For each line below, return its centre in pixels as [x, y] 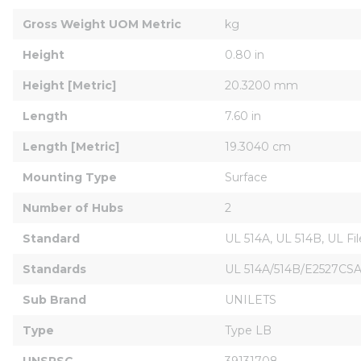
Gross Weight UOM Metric [102, 24]
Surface [246, 177]
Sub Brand [54, 299]
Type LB [248, 330]
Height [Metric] [69, 85]
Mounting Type [70, 177]
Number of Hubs [73, 207]
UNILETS [251, 299]
